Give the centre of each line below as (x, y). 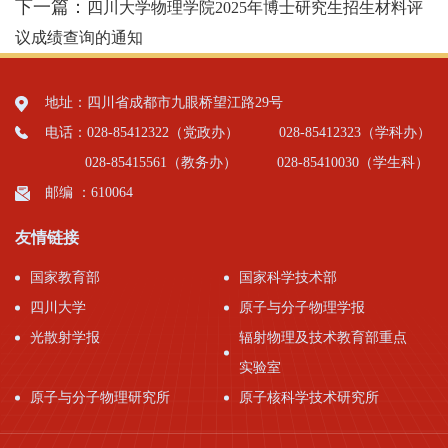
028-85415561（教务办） (161, 162)
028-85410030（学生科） (353, 162)
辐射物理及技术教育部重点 (323, 337)
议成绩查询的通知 (79, 37)
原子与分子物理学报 (302, 307)
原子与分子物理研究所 (100, 397)
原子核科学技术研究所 (309, 397)
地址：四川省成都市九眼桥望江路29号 (164, 102)
